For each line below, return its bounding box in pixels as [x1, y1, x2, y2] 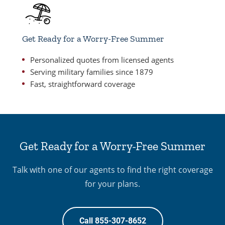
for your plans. [85, 178, 140, 189]
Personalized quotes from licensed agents [30, 55, 174, 65]
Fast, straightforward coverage [30, 79, 135, 89]
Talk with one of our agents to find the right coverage [12, 164, 213, 175]
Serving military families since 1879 [30, 67, 153, 77]
